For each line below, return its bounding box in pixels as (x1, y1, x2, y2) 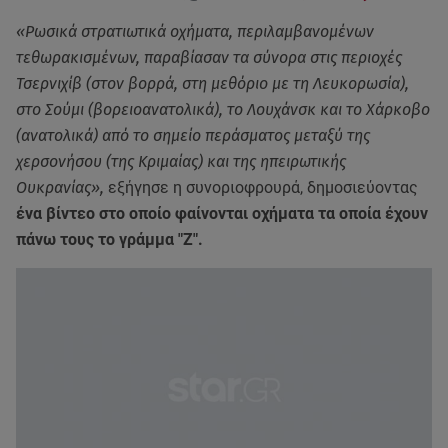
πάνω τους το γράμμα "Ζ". (16, 230, 203, 250)
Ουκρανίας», (16, 178, 108, 198)
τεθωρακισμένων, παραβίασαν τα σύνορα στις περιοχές (16, 48, 402, 68)
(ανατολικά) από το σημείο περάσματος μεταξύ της (16, 126, 370, 146)
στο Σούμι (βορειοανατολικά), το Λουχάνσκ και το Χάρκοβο (16, 100, 430, 120)
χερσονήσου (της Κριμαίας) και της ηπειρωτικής (16, 152, 346, 172)
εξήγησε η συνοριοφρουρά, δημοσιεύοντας (108, 178, 418, 198)
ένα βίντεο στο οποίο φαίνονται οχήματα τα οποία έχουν (16, 204, 428, 224)
